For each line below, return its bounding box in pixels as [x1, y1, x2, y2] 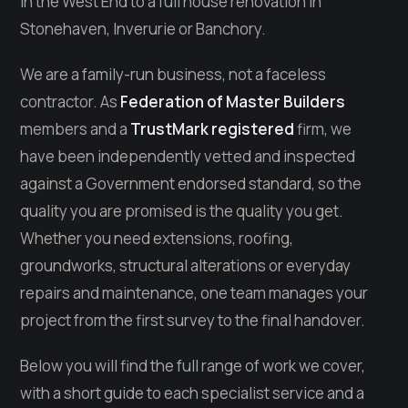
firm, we [294, 117, 352, 139]
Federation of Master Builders [120, 90, 345, 112]
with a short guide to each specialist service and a [20, 382, 364, 403]
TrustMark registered [130, 117, 294, 139]
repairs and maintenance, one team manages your [20, 281, 368, 303]
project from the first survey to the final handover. [20, 309, 365, 331]
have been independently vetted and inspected [20, 145, 355, 167]
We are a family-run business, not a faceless [20, 63, 326, 85]
